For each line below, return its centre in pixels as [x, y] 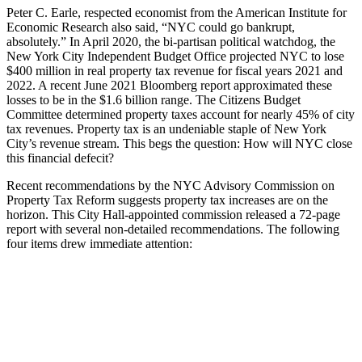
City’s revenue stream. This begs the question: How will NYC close [179, 143]
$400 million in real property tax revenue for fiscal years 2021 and [175, 70]
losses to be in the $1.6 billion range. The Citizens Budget [154, 99]
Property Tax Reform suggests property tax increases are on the [167, 200]
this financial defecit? [60, 158]
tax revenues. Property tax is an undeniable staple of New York [166, 128]
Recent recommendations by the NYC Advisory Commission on [170, 185]
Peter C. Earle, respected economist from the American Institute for [177, 12]
